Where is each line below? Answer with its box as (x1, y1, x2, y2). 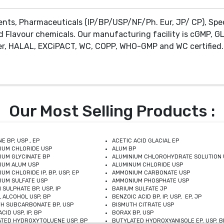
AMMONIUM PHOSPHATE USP (112, 177, 189, 184)
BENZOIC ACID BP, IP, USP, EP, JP (112, 193, 201, 200)
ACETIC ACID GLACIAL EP (112, 137, 179, 144)
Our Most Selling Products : (9, 101, 215, 120)
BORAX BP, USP (112, 209, 153, 216)
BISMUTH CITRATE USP (112, 201, 174, 208)
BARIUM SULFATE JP (112, 185, 167, 192)
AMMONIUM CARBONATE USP (112, 169, 190, 176)
